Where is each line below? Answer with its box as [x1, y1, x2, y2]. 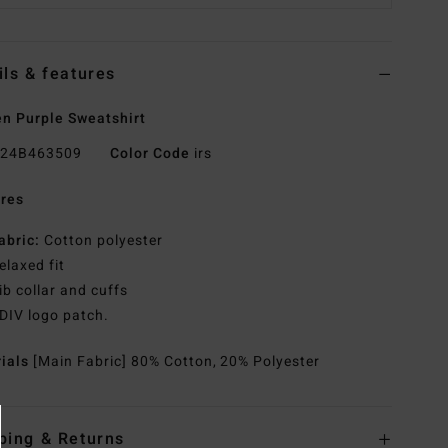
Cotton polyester [40, 230, 163, 252]
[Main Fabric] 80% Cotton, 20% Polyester [33, 351, 321, 373]
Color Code [109, 143, 190, 165]
